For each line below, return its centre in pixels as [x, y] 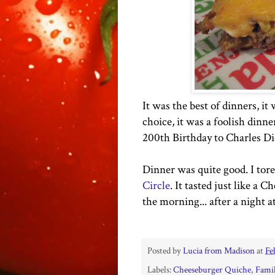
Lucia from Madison [219, 251]
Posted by [165, 251]
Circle [156, 185]
